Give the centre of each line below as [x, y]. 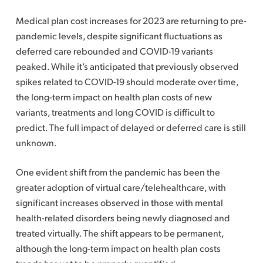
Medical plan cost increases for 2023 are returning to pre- [131, 20]
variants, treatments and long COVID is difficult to [115, 112]
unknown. [36, 142]
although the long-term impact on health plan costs [118, 248]
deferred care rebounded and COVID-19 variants [114, 51]
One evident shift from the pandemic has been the [118, 172]
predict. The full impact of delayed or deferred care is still [131, 127]
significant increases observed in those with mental [119, 202]
